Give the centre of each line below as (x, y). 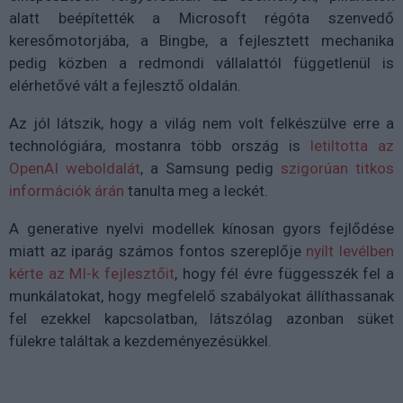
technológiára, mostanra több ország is (160, 145)
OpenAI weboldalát (75, 168)
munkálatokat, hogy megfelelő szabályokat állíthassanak (201, 296)
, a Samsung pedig (210, 168)
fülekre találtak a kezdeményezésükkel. (140, 340)
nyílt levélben (350, 251)
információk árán (67, 190)
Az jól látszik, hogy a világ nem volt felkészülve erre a (201, 123)
